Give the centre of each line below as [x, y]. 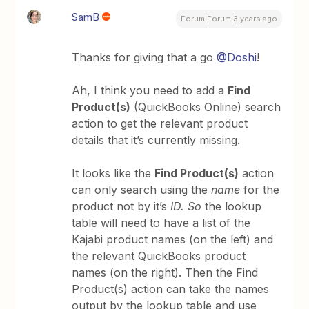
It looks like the [113, 173]
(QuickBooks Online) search [206, 107]
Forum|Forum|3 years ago [229, 18]
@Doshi [237, 57]
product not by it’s [120, 206]
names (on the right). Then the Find [165, 272]
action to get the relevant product [160, 123]
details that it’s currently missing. [156, 140]
